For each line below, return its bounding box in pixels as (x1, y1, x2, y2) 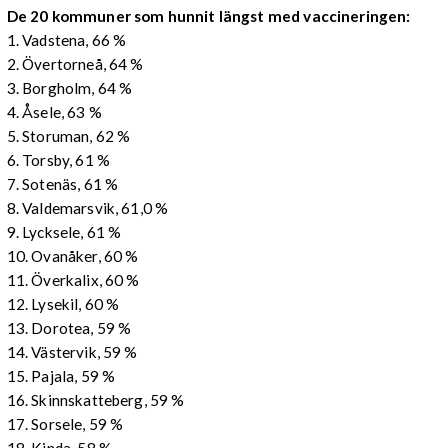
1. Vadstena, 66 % (6, 30, 127, 49)
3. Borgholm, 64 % (6, 78, 133, 97)
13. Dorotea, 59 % (6, 318, 132, 337)
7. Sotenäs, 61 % (6, 174, 119, 193)
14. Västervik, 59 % (6, 342, 138, 361)
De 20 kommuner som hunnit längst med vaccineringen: (6, 6, 411, 25)
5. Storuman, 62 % (6, 126, 131, 145)
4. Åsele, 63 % (6, 102, 102, 121)
